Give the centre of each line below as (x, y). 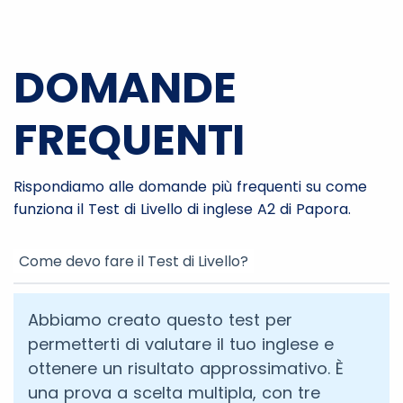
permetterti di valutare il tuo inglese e (181, 344)
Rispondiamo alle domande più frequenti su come (190, 187)
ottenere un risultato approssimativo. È (186, 368)
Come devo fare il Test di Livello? (134, 261)
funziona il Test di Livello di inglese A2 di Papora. (182, 209)
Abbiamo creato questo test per (160, 320)
